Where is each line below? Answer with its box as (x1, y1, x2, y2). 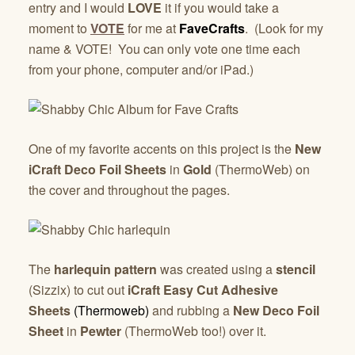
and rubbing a (149, 301, 233, 319)
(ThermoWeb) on (215, 160, 310, 178)
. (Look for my (245, 19, 323, 37)
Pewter (80, 322, 124, 340)
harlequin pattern (54, 260, 157, 278)
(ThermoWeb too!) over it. (124, 322, 266, 340)
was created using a (157, 260, 276, 278)
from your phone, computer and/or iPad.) (29, 60, 254, 78)
